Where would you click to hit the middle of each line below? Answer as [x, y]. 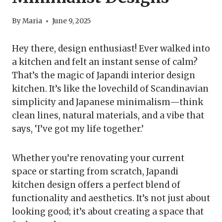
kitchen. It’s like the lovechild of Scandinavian [110, 89]
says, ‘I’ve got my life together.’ [78, 129]
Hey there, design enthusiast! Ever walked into [111, 49]
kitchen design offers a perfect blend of [96, 185]
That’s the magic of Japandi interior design [104, 76]
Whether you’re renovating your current [98, 158]
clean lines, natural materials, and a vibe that [108, 116]
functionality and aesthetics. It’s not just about [111, 198]
